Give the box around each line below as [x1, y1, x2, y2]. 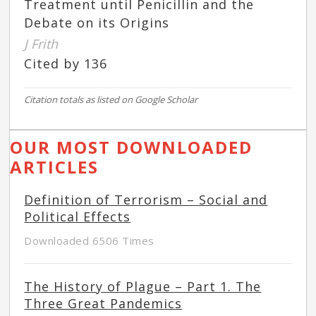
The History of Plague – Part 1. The [24, 278, 262, 296]
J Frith [24, 35, 59, 53]
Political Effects [24, 208, 131, 226]
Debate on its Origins [24, 14, 170, 32]
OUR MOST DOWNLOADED [10, 135, 253, 159]
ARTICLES [10, 155, 99, 179]
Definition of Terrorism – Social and [24, 191, 268, 209]
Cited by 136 [24, 55, 108, 73]
